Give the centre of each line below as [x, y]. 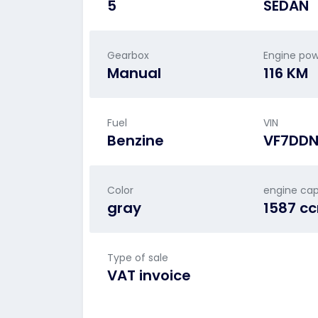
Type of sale [138, 258]
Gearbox [128, 55]
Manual [134, 73]
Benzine [136, 141]
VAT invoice [149, 275]
